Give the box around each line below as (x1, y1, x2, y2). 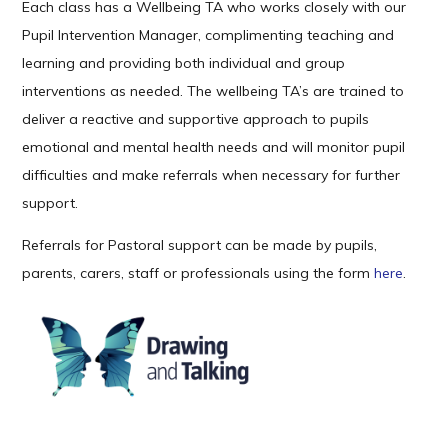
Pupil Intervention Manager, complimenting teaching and (22, 25, 395, 44)
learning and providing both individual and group (22, 53, 346, 72)
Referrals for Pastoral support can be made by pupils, (22, 235, 378, 254)
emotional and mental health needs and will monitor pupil (22, 137, 406, 156)
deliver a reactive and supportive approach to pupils (22, 109, 370, 128)
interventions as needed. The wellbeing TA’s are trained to (22, 81, 405, 100)
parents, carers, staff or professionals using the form (22, 263, 375, 282)
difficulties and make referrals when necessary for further (22, 165, 401, 184)
